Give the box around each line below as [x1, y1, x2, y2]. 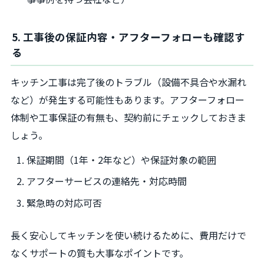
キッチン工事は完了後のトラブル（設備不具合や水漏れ [11, 74, 246, 89]
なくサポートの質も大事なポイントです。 [11, 245, 189, 260]
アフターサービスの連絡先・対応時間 [27, 174, 187, 189]
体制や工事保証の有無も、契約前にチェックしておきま [11, 110, 246, 124]
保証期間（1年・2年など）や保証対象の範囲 [27, 152, 217, 167]
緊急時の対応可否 [27, 196, 103, 210]
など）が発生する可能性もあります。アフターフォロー [11, 92, 245, 107]
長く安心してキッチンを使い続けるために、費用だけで [11, 227, 246, 242]
